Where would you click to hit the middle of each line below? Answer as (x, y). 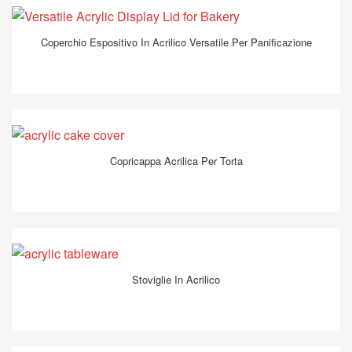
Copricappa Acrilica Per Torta (176, 160)
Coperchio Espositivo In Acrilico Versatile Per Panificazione (176, 42)
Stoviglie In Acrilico (176, 279)
